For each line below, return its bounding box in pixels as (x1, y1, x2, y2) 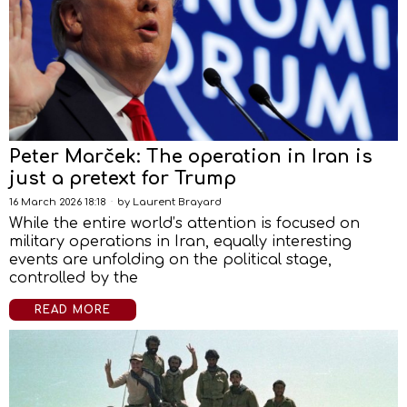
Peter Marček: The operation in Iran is (9, 146, 372, 167)
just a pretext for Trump (9, 168, 236, 189)
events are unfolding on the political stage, (9, 252, 332, 268)
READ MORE (35, 303, 111, 316)
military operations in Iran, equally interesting (9, 233, 352, 250)
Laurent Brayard (133, 196, 222, 208)
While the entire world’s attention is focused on (9, 215, 360, 232)
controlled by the (9, 270, 138, 286)
